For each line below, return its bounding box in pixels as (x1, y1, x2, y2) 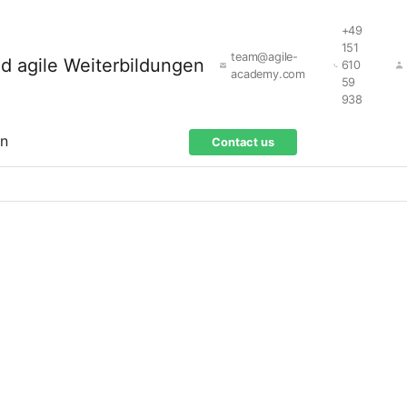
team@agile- (231, 49, 298, 64)
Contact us (212, 135, 274, 149)
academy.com (231, 66, 305, 81)
